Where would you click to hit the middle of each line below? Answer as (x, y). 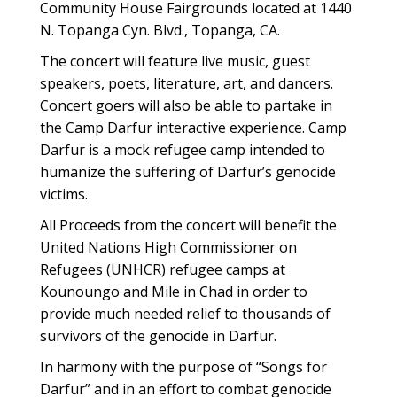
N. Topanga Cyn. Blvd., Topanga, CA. (160, 30)
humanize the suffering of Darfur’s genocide (188, 172)
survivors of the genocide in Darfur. (158, 336)
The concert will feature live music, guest (175, 61)
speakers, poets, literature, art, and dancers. (187, 83)
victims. (64, 194)
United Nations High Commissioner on (168, 247)
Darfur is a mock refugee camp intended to (183, 150)
